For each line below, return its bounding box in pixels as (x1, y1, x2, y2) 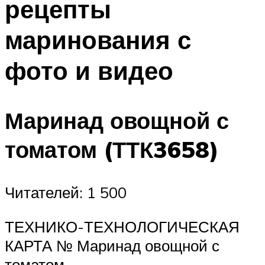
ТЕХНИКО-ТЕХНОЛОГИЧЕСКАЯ (5, 216, 240, 236)
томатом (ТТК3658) (5, 135, 219, 164)
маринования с (5, 24, 191, 55)
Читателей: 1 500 (5, 183, 127, 202)
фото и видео (5, 54, 173, 86)
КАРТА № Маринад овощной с (5, 235, 219, 255)
